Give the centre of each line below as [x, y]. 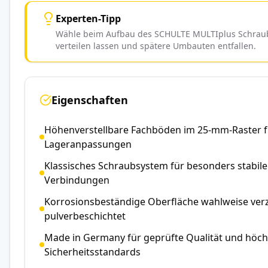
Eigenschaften [90, 100]
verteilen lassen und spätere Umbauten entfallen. [156, 45]
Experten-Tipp [88, 18]
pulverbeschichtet [85, 216]
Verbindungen [77, 180]
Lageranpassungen [88, 144]
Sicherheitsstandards [92, 252]
